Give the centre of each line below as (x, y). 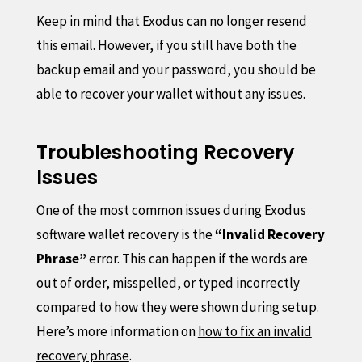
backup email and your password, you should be (176, 69)
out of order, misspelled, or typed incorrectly (168, 282)
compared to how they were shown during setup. (177, 307)
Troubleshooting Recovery (165, 152)
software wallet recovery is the (125, 234)
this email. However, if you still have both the (166, 45)
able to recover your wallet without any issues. (170, 93)
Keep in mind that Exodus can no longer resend (171, 21)
